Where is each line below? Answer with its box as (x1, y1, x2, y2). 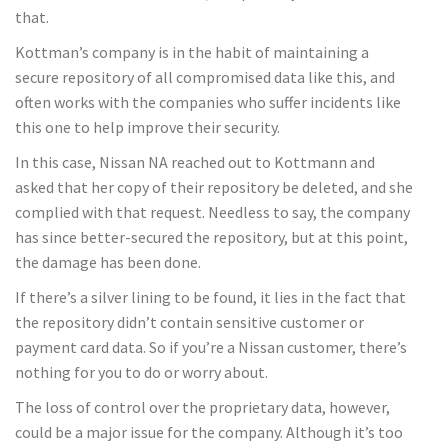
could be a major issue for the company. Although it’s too (15, 421, 403, 442)
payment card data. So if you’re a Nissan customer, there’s (15, 336, 407, 357)
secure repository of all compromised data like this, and (15, 66, 395, 87)
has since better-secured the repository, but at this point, (15, 226, 408, 247)
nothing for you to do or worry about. (15, 361, 268, 382)
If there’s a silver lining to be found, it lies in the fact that (15, 286, 406, 307)
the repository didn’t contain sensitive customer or (15, 311, 364, 332)
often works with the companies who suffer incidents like (15, 91, 401, 112)
